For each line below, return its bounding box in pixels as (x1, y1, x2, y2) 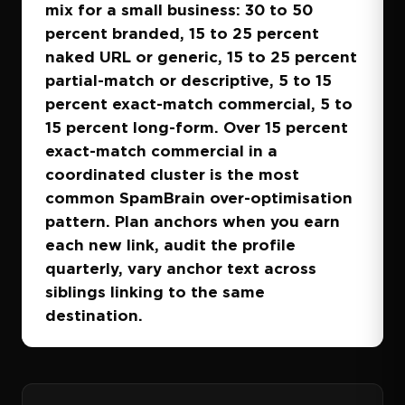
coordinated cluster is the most (45, 165, 299, 183)
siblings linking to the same (45, 283, 265, 300)
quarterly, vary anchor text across (45, 259, 316, 277)
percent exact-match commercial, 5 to (45, 95, 353, 112)
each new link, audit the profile (45, 236, 296, 253)
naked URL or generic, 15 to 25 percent (45, 48, 357, 65)
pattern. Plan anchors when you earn (45, 212, 340, 230)
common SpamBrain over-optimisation (45, 189, 353, 206)
